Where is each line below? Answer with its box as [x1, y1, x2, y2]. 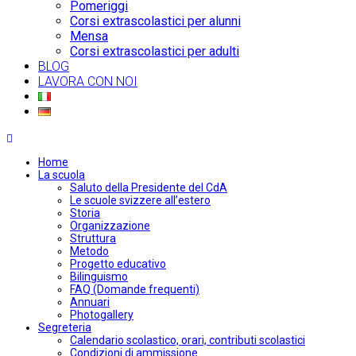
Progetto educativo [70, 257, 166, 270]
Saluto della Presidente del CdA [70, 181, 227, 194]
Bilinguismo [70, 270, 128, 283]
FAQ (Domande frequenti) [70, 283, 199, 296]
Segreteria [38, 321, 91, 334]
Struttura [70, 232, 116, 245]
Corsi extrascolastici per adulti [70, 44, 239, 59]
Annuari [70, 296, 110, 308]
